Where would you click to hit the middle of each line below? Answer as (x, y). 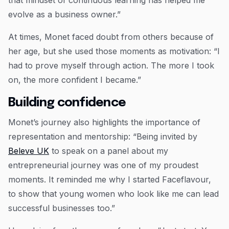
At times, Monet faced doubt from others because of (111, 37)
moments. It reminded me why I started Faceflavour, (110, 180)
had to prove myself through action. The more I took (111, 66)
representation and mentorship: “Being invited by (103, 137)
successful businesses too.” (62, 208)
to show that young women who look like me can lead (113, 194)
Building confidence (67, 103)
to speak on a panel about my (109, 151)
